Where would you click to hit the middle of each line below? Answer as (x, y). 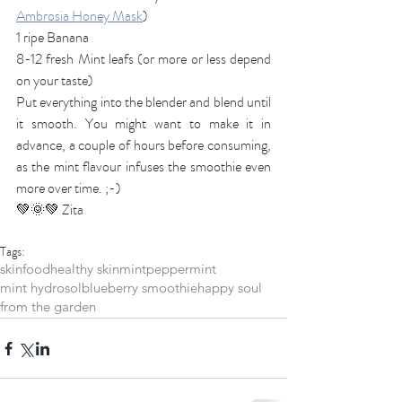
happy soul (230, 288)
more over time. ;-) (69, 189)
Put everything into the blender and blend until (144, 103)
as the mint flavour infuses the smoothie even (144, 167)
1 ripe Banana (52, 38)
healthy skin (85, 269)
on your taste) (56, 81)
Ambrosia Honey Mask (79, 17)
